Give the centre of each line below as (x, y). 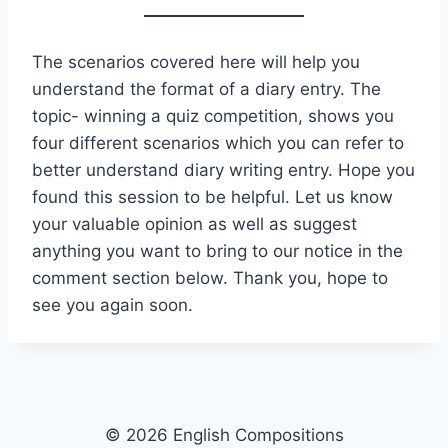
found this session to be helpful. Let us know (212, 197)
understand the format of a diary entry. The (206, 89)
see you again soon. (112, 305)
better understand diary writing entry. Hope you (223, 170)
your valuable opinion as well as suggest (194, 224)
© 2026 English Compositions (224, 435)
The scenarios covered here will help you (196, 62)
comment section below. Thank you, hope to (210, 278)
